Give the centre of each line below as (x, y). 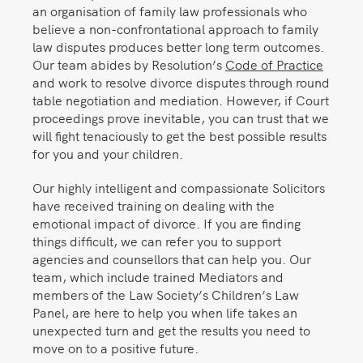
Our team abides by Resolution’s (129, 64)
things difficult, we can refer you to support (157, 240)
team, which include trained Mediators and (158, 276)
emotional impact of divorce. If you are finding (167, 222)
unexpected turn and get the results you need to (171, 329)
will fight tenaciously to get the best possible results (179, 135)
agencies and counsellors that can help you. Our (172, 258)
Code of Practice (274, 64)
